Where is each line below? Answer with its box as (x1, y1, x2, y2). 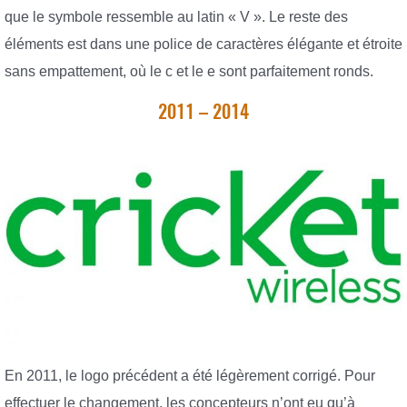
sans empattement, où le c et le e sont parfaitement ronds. (5, 63, 373, 79)
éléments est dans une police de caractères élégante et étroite (5, 35, 402, 52)
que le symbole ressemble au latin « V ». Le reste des (5, 8, 348, 25)
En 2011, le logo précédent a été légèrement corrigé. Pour (5, 368, 375, 384)
